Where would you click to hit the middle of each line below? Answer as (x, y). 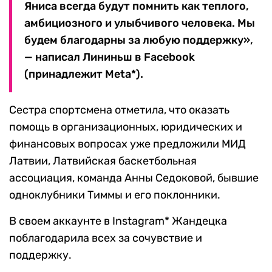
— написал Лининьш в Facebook (110, 57)
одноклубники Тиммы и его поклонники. (115, 195)
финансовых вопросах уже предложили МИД (127, 144)
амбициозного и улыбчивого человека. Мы (140, 23)
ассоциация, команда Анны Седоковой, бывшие (134, 178)
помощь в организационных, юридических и (126, 127)
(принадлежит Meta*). (84, 74)
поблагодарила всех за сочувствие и (106, 238)
